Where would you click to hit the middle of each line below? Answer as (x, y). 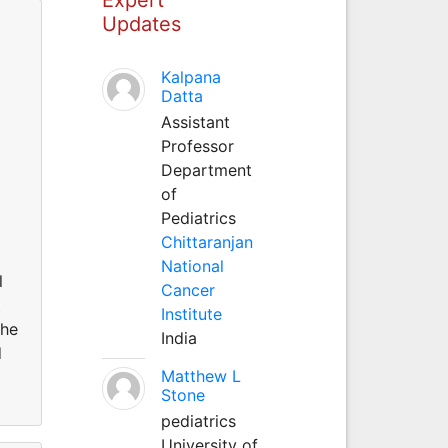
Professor (197, 145)
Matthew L (200, 375)
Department (206, 169)
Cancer (187, 289)
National (192, 265)
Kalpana (190, 76)
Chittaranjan (206, 241)
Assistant (195, 121)
